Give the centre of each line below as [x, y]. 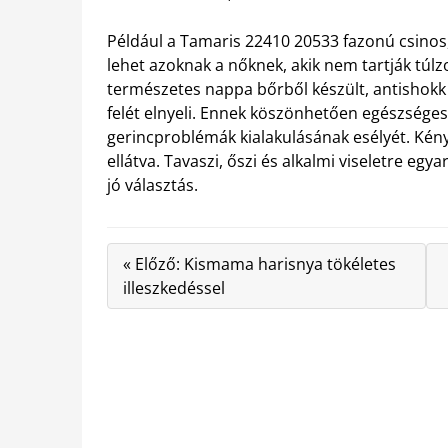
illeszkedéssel [174, 288]
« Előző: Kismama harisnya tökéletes [259, 264]
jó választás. [152, 185]
